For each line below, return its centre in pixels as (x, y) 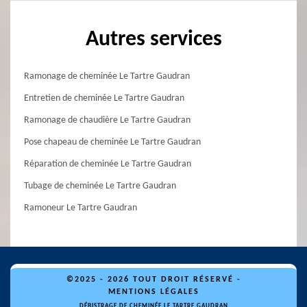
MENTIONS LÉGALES (153, 292)
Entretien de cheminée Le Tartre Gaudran (104, 98)
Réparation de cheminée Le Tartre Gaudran (108, 164)
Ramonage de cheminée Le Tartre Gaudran (107, 76)
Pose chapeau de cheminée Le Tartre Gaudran (112, 142)
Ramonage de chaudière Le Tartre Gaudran (107, 120)
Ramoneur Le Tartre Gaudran (81, 208)
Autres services (153, 40)
